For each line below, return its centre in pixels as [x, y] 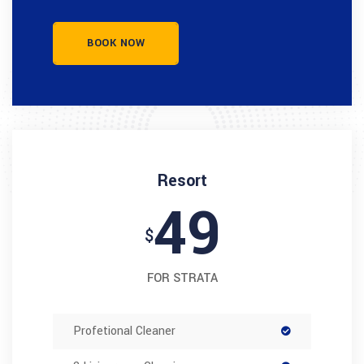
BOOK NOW [116, 43]
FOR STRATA [182, 278]
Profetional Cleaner [124, 331]
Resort [182, 181]
